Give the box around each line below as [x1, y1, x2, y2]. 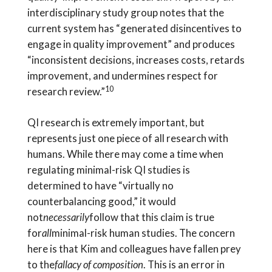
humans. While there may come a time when [27, 148, 223, 161]
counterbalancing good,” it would [27, 195, 176, 208]
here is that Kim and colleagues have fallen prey [27, 242, 241, 256]
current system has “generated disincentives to [27, 22, 242, 35]
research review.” [27, 85, 105, 98]
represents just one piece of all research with [27, 132, 228, 145]
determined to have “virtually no [27, 179, 174, 192]
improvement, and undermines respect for [27, 69, 218, 83]
